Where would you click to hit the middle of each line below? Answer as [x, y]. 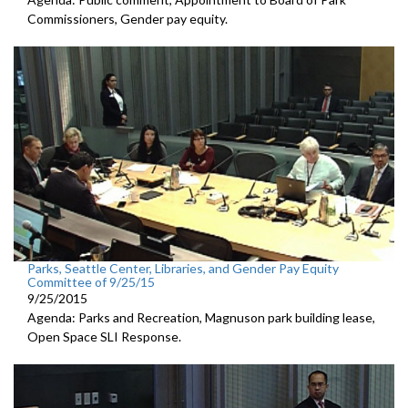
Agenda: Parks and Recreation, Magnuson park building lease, [201, 317]
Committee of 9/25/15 [91, 281]
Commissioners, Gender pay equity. [127, 19]
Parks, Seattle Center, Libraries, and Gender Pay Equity [183, 268]
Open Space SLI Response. [104, 336]
